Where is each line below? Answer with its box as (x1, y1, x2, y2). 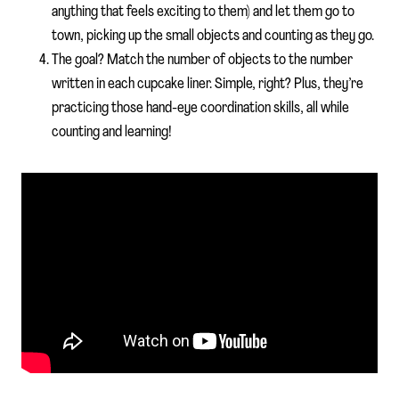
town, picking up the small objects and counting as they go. (52, 28, 374, 45)
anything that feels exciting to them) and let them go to (52, 4, 354, 20)
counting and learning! (52, 125, 172, 141)
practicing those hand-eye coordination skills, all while (52, 101, 349, 117)
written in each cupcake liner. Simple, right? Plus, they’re (52, 77, 363, 93)
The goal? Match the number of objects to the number (52, 53, 353, 69)
